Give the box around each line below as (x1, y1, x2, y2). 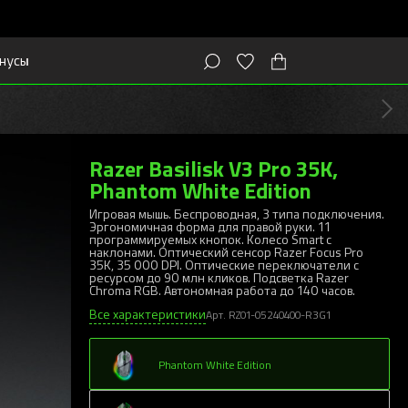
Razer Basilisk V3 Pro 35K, (89, 152, 338, 183)
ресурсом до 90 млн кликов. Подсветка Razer (89, 269, 349, 286)
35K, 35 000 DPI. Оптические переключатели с (89, 256, 359, 273)
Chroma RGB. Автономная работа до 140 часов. (89, 281, 355, 299)
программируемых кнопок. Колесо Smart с (89, 230, 331, 248)
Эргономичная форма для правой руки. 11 (89, 218, 331, 235)
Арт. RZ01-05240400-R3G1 (206, 307, 331, 321)
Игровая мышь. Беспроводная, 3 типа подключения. (89, 205, 384, 222)
